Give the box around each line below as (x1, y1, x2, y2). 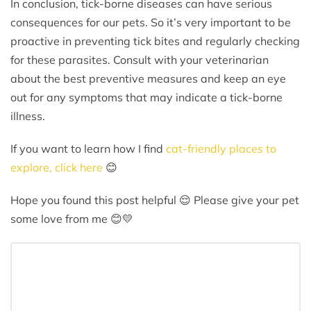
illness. (10, 108, 45, 123)
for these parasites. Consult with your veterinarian (10, 52, 269, 67)
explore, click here (10, 160, 103, 174)
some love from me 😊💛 (10, 211, 133, 226)
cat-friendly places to (166, 141, 276, 155)
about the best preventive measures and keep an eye (10, 71, 286, 85)
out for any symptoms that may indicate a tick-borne (10, 90, 283, 104)
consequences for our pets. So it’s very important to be (10, 15, 291, 29)
